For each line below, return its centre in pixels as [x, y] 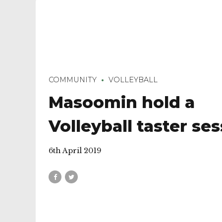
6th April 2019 [75, 151]
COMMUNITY [73, 80]
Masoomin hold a [122, 102]
